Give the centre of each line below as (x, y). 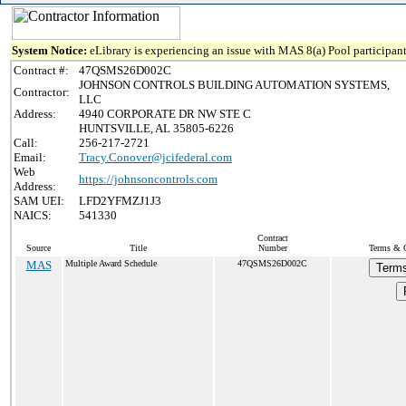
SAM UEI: (39, 201)
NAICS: (33, 215)
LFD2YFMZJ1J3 (120, 201)
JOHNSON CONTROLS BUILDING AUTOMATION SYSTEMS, (234, 85)
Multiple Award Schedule (111, 263)
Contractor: (42, 92)
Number (272, 248)
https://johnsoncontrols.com (148, 179)
